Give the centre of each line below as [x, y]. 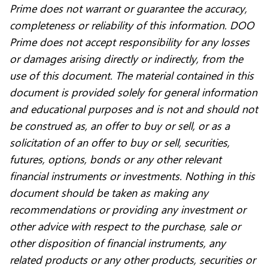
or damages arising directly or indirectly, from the [126, 59]
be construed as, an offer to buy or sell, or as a [120, 126]
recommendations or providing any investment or [128, 209]
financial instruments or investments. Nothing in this [132, 176]
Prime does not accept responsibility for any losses [130, 42]
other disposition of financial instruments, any [118, 243]
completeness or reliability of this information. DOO [132, 25]
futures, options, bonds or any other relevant [115, 159]
